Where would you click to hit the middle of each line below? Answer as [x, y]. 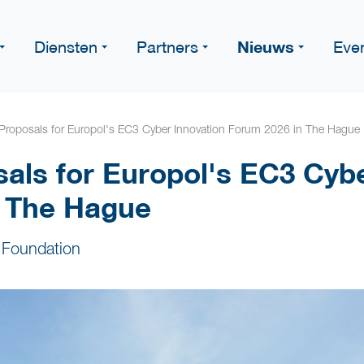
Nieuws [266, 46]
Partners [167, 46]
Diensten [66, 46]
